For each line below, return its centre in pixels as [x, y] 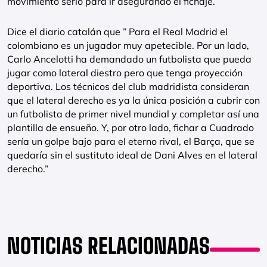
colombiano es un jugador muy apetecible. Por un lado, [128, 45]
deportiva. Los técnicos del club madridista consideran [128, 86]
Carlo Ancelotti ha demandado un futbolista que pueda [129, 59]
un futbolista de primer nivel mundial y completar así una [133, 114]
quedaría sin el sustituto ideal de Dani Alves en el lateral [132, 155]
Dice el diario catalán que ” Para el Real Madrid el [117, 32]
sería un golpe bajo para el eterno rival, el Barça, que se [131, 141]
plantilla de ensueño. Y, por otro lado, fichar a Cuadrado [131, 128]
